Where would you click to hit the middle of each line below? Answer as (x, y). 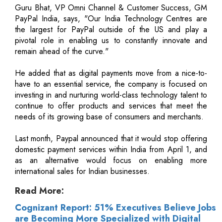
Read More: (39, 191)
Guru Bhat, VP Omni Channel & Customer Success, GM (111, 7)
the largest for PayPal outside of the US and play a (111, 29)
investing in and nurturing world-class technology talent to (111, 95)
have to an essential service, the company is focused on (111, 84)
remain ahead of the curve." (62, 51)
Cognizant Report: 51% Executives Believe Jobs (115, 207)
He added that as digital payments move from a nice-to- (111, 73)
